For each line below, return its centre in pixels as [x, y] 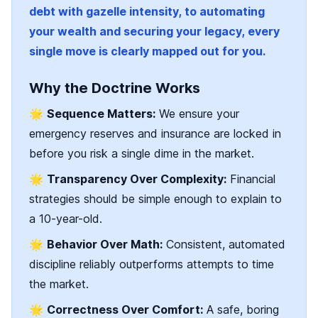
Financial [251, 179]
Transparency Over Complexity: [137, 179]
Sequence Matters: [101, 114]
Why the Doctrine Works [115, 88]
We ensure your [197, 114]
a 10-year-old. [66, 219]
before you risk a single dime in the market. [142, 154]
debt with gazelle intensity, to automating [147, 12]
